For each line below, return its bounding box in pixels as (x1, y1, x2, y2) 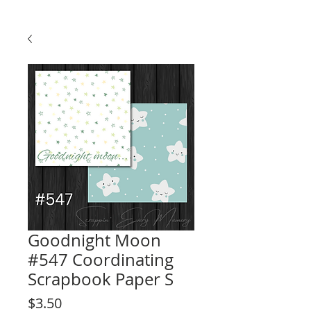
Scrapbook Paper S (28, 268, 174, 290)
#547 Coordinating (28, 249, 174, 271)
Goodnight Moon (28, 229, 161, 251)
